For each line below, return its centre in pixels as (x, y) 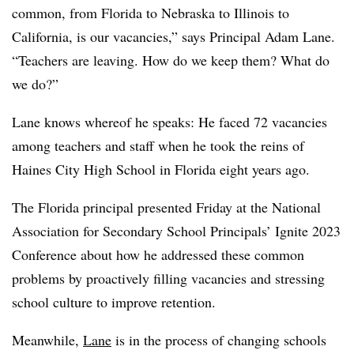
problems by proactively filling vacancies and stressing (168, 278)
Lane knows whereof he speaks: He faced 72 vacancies (169, 122)
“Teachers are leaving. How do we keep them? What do (171, 60)
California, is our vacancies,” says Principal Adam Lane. (173, 36)
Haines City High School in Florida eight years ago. (163, 169)
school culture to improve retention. (116, 302)
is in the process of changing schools (219, 340)
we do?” (35, 84)
